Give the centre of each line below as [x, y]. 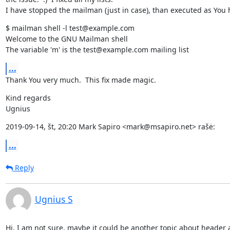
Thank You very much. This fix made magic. [81, 80]
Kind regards [28, 98]
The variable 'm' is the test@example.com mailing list [97, 49]
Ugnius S [54, 199]
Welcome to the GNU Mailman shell [66, 39]
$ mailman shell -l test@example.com [70, 28]
